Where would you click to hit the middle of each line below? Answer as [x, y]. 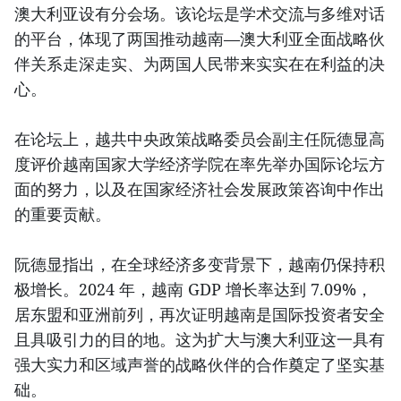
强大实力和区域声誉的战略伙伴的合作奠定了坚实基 [200, 364]
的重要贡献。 [63, 213]
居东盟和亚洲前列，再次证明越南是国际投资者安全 [200, 314]
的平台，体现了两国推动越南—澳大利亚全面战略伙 [200, 38]
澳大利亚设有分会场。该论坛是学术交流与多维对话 [200, 13]
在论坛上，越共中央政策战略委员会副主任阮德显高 [200, 138]
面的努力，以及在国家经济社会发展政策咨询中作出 [200, 188]
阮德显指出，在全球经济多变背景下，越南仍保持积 [200, 264]
